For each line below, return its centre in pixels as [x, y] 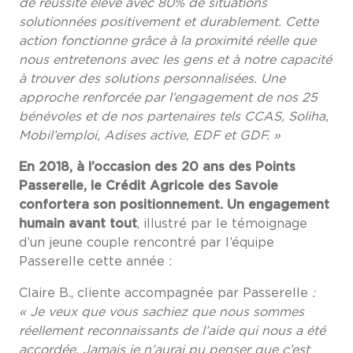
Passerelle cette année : [95, 262]
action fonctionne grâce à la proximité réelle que [167, 41]
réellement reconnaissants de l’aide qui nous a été [172, 331]
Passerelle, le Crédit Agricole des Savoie [149, 186]
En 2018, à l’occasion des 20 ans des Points [157, 167]
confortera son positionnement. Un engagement [174, 205]
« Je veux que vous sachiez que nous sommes [162, 312]
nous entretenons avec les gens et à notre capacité [175, 60]
